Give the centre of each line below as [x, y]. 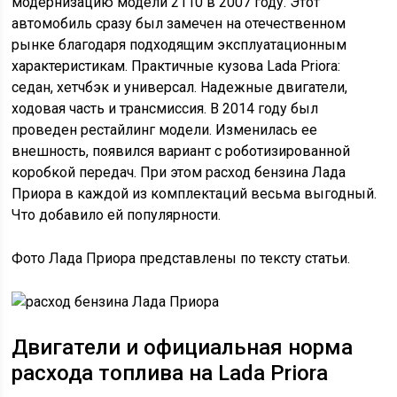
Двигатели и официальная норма [183, 347]
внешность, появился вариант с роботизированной [181, 151]
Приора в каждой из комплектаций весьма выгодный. [195, 194]
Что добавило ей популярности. [117, 215]
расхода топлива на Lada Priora [170, 373]
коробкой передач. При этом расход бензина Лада [179, 172]
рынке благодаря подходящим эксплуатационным [179, 45]
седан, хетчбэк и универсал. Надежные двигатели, [180, 87]
